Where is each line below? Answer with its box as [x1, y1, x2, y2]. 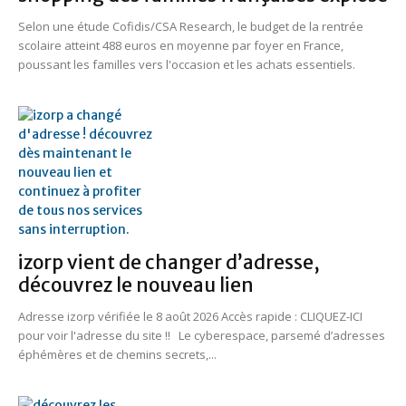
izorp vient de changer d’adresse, [18, 249, 320, 275]
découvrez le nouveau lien [18, 272, 254, 297]
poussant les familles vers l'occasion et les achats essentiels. [18, 55, 355, 72]
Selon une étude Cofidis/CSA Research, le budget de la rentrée [18, 17, 363, 34]
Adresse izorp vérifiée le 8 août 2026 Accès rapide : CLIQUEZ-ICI [18, 307, 362, 324]
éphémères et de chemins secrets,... [18, 345, 217, 362]
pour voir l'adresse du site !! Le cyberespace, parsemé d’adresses [18, 326, 385, 343]
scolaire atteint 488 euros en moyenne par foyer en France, [18, 36, 343, 53]
